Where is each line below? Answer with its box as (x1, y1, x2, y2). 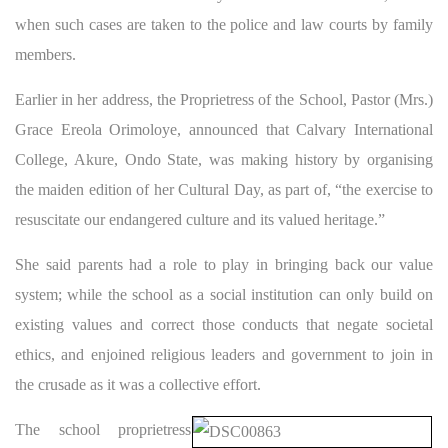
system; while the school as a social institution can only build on (15, 285, 433, 303)
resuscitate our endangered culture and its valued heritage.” (15, 210, 385, 228)
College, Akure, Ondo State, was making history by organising (15, 150, 433, 168)
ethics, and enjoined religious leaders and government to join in (15, 345, 433, 363)
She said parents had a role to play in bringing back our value (15, 255, 433, 273)
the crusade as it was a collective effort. (15, 375, 261, 393)
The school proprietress (15, 420, 191, 438)
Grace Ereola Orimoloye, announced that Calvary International (15, 120, 433, 138)
